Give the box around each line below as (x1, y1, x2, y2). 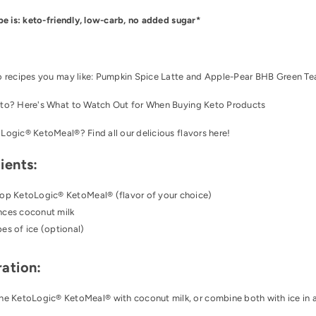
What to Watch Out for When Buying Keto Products (47, 99, 266, 111)
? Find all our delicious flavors (80, 128, 209, 139)
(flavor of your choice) (113, 190, 212, 201)
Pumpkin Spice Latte (95, 71, 184, 83)
